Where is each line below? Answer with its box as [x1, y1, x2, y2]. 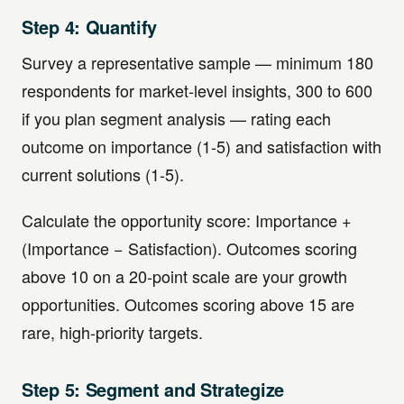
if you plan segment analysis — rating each [22, 106, 331, 130]
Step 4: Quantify [22, 14, 158, 40]
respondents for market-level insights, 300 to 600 [22, 78, 372, 102]
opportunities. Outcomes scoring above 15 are [22, 292, 354, 316]
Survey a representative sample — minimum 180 [22, 50, 373, 74]
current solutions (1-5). [22, 162, 184, 186]
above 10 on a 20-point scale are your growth [22, 264, 347, 288]
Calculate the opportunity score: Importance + [22, 208, 352, 232]
